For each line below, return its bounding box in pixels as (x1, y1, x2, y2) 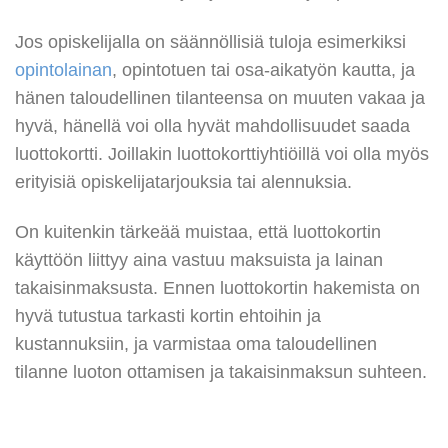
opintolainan (15, 59, 112, 80)
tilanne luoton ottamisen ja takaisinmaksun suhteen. (15, 362, 427, 383)
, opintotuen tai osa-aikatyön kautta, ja (112, 59, 415, 80)
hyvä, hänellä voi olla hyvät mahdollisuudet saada (15, 115, 410, 136)
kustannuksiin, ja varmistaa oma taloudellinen (15, 334, 377, 355)
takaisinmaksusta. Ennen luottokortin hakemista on (15, 278, 420, 299)
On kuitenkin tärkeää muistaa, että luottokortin (15, 222, 381, 243)
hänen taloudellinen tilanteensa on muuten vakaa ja (15, 87, 425, 108)
